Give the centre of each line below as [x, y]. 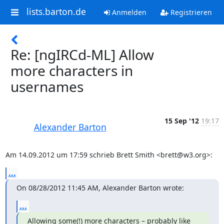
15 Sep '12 [181, 121]
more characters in [72, 70]
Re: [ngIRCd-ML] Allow [82, 54]
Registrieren [190, 12]
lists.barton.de [56, 12]
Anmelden [128, 12]
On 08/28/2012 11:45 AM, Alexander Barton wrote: [100, 188]
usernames [47, 86]
